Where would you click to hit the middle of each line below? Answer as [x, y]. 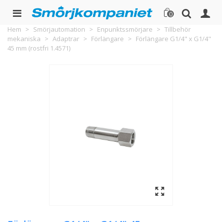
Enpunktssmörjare [125, 29]
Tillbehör [178, 29]
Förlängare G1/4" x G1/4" [173, 39]
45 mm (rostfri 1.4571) [39, 48]
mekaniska [24, 39]
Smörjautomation [59, 29]
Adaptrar [66, 39]
